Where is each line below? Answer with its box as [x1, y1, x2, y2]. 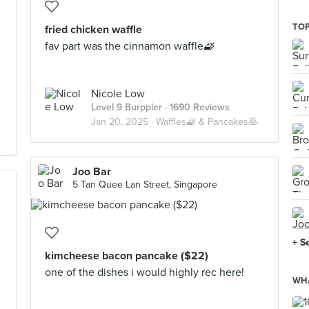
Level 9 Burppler [91, 101, 162, 113]
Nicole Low [91, 87, 145, 101]
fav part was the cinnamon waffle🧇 [45, 39, 215, 53]
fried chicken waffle [45, 23, 142, 37]
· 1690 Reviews [162, 101, 230, 113]
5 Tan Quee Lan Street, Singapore [72, 179, 217, 190]
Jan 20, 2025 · [91, 116, 156, 128]
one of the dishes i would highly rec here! [45, 266, 244, 279]
